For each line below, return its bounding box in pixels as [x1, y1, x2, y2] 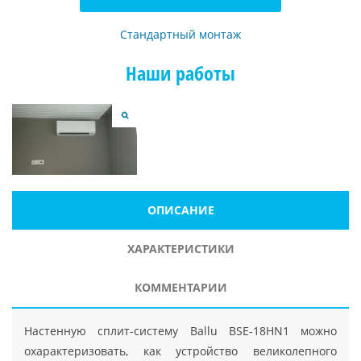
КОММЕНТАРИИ [134, 279, 227, 295]
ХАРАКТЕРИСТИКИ [127, 240, 234, 256]
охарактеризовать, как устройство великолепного [24, 342, 337, 359]
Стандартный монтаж [120, 26, 241, 42]
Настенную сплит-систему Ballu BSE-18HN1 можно [24, 322, 337, 338]
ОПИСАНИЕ [147, 201, 214, 218]
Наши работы [126, 59, 235, 86]
